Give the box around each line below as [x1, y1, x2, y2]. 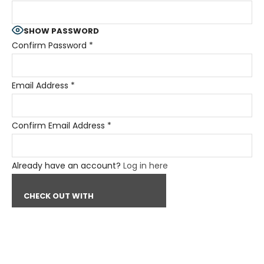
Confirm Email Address [12, 120, 105, 131]
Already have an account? [12, 160, 123, 171]
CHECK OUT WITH [24, 190, 95, 202]
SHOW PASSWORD [24, 25, 99, 37]
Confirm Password [12, 39, 87, 51]
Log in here [123, 160, 168, 171]
